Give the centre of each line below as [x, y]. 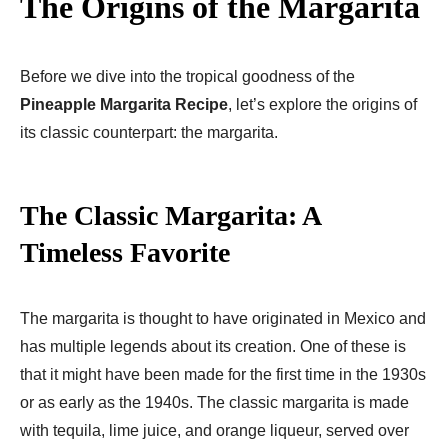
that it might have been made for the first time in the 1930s [223, 374]
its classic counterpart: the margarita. [149, 132]
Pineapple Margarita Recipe [124, 104]
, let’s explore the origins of [322, 104]
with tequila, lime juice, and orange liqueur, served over [214, 430]
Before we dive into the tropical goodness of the [187, 76]
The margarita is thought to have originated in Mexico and [223, 318]
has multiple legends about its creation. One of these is [213, 346]
